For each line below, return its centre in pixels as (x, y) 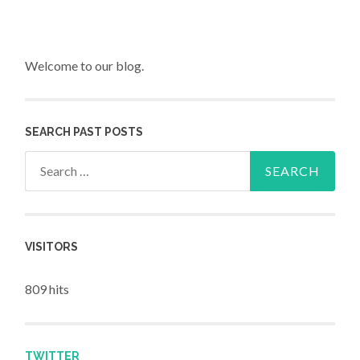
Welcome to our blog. (85, 65)
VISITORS (52, 247)
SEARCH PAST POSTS (84, 132)
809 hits (47, 289)
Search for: (55, 162)
